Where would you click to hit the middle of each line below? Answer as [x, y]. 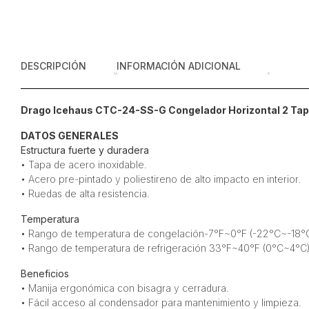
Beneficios [44, 273]
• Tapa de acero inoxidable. [83, 164]
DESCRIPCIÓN [53, 66]
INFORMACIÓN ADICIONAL [178, 66]
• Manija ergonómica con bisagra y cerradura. [124, 288]
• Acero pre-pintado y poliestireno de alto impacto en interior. [160, 179]
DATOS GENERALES [69, 135]
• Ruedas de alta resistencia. [85, 193]
